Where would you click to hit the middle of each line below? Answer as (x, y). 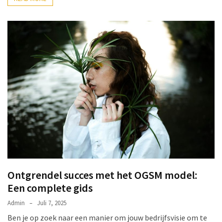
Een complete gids (50, 188)
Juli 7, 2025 (52, 203)
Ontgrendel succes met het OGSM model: (102, 175)
